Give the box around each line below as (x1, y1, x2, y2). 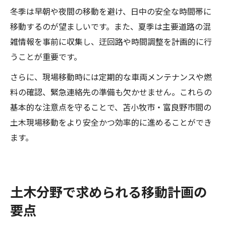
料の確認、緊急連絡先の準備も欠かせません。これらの (10, 85, 212, 98)
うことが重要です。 (10, 50, 82, 63)
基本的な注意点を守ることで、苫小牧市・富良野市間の (10, 100, 211, 113)
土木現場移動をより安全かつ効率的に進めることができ (10, 116, 212, 128)
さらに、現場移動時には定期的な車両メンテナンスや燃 (10, 70, 212, 83)
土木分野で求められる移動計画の (10, 181, 207, 201)
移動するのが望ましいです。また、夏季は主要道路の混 (10, 20, 211, 32)
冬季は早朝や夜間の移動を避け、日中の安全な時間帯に (10, 5, 211, 17)
